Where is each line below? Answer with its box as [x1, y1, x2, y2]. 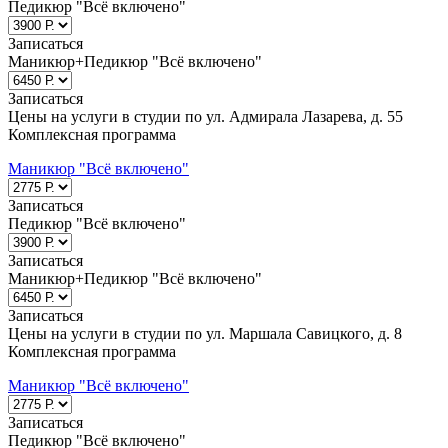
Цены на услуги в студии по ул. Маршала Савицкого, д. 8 [8, 324, 402, 342]
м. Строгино [49, 423, 134, 440]
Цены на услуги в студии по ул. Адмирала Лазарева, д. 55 [8, 107, 403, 125]
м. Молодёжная [8, 405, 113, 422]
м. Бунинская [327, 405, 418, 422]
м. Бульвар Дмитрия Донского [117, 405, 323, 422]
